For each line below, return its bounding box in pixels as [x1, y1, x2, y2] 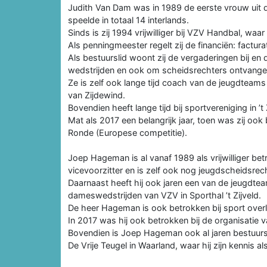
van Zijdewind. [68, 89, 125, 100]
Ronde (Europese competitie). [68, 127, 187, 138]
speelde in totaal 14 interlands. [68, 14, 189, 25]
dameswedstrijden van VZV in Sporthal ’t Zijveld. [68, 190, 261, 200]
